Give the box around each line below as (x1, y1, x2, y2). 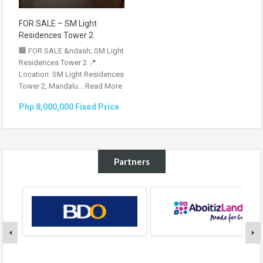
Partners (113, 156, 150, 167)
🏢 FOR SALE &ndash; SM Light (19, 46, 124, 55)
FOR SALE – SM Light (19, 18, 97, 28)
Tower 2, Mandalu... (19, 81, 85, 90)
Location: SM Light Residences (19, 69, 124, 79)
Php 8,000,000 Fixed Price (19, 102, 119, 112)
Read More (85, 81, 122, 90)
